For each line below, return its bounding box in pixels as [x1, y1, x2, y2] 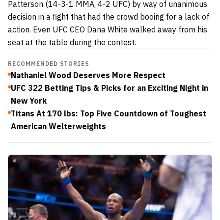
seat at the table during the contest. [8, 37, 136, 47]
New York [11, 95, 47, 106]
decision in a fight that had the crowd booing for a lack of [8, 11, 209, 22]
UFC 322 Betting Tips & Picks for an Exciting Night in [11, 82, 208, 93]
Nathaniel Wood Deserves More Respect [11, 70, 165, 80]
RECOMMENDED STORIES [8, 59, 90, 67]
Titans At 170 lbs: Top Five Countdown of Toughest [11, 108, 206, 118]
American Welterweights [11, 121, 106, 131]
